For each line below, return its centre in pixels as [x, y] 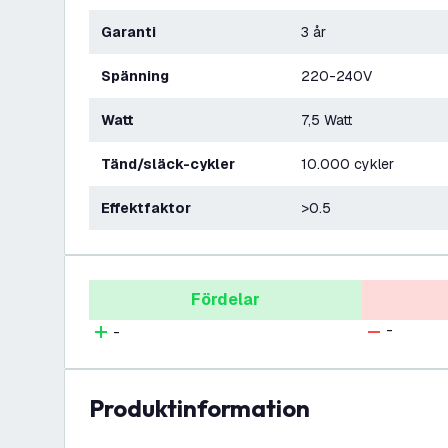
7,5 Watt [326, 120]
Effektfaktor [150, 208]
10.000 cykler [347, 164]
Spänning [140, 76]
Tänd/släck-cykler [172, 164]
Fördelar [225, 299]
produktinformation [207, 408]
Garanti [134, 32]
